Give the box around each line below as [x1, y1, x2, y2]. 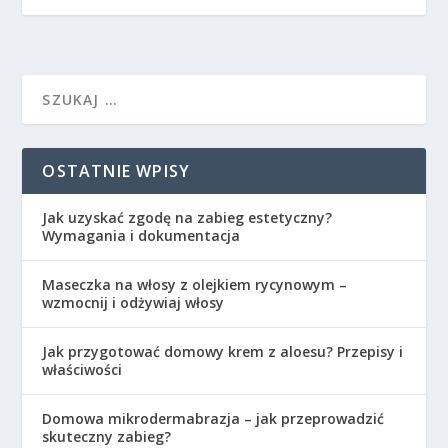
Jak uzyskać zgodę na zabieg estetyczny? [42, 207, 333, 227]
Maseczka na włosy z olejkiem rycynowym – [42, 274, 348, 294]
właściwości [42, 359, 123, 379]
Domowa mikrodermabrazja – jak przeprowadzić [42, 408, 385, 428]
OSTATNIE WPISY [42, 159, 191, 182]
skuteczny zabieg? [42, 426, 172, 446]
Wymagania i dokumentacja [42, 225, 241, 245]
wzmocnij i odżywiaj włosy [42, 292, 225, 312]
